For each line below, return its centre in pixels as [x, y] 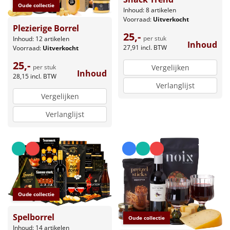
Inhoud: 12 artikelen [41, 39]
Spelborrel [34, 217]
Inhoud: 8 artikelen [150, 10]
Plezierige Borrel [46, 28]
